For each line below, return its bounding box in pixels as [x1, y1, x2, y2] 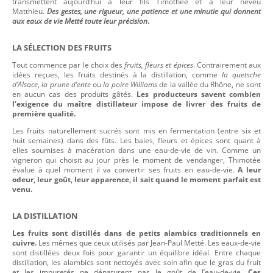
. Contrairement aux [193, 59, 261, 70]
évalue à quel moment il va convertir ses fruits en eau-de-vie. [12, 164, 238, 175]
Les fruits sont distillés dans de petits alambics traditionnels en [12, 227, 261, 238]
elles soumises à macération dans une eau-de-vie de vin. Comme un [12, 144, 261, 155]
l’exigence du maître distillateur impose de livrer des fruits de [12, 98, 261, 109]
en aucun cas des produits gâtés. [12, 88, 137, 99]
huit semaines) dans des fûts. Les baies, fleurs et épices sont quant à [12, 135, 261, 146]
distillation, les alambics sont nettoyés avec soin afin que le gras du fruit [12, 257, 261, 268]
